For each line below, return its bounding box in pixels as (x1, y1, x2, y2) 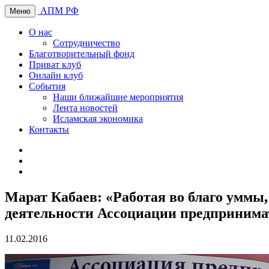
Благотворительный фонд (29, 49, 134, 59)
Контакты (29, 124, 69, 134)
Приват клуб (29, 59, 81, 70)
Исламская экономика (53, 113, 143, 124)
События (29, 81, 65, 91)
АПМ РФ (40, 5, 79, 16)
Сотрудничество (53, 38, 120, 48)
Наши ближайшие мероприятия (53, 92, 183, 102)
